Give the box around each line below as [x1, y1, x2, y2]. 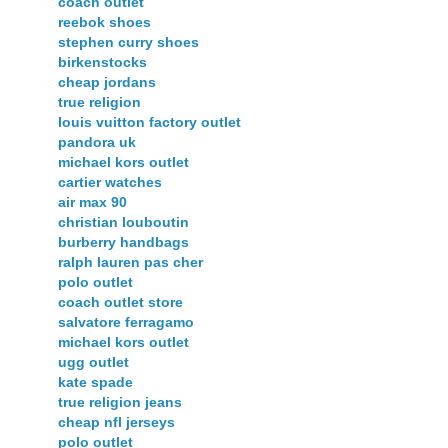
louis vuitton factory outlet [58, 114, 241, 130]
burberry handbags [58, 234, 189, 250]
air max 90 [58, 194, 127, 210]
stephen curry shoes [58, 34, 199, 50]
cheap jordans [58, 74, 156, 90]
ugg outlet [58, 354, 129, 370]
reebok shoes [58, 14, 151, 30]
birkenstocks [58, 54, 147, 70]
